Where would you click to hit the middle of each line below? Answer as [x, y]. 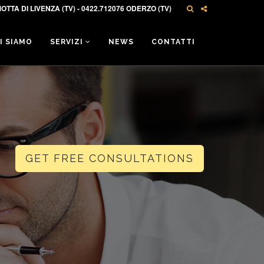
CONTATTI [173, 42]
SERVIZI [68, 42]
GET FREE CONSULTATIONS [110, 158]
